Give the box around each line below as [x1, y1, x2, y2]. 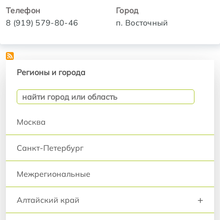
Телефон [6, 5, 41, 16]
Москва [17, 117, 46, 127]
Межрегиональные [17, 169, 90, 179]
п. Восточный [116, 18, 168, 28]
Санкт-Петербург [17, 143, 83, 153]
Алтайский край [17, 195, 80, 205]
